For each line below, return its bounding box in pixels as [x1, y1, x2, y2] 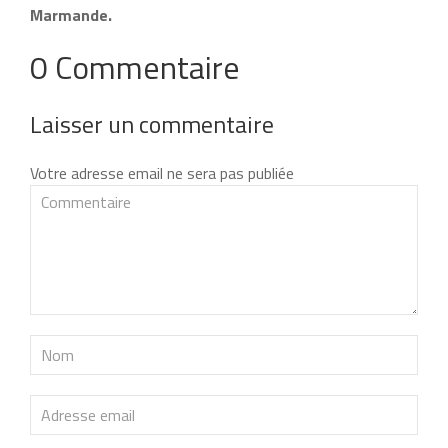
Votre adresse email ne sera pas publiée [30, 160, 294, 185]
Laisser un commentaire [30, 105, 274, 142]
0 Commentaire [30, 42, 240, 91]
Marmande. [30, 2, 112, 27]
